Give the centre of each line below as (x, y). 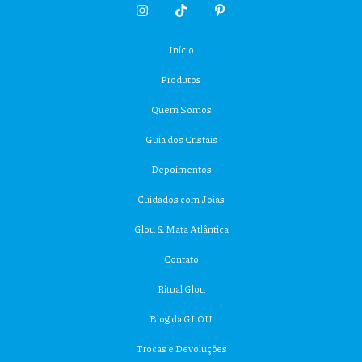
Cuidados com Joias (181, 200)
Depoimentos (181, 170)
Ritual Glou (181, 289)
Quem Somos (181, 110)
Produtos (181, 80)
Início (181, 50)
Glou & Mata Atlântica (181, 229)
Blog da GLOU (181, 319)
